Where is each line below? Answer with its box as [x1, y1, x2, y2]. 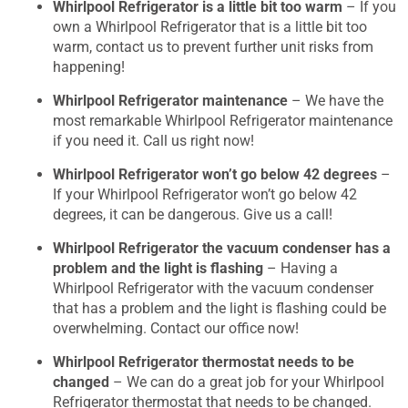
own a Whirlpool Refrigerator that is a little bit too [53, 17, 367, 36]
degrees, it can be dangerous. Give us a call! [53, 205, 332, 223]
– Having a [263, 259, 338, 277]
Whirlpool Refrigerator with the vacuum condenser [53, 279, 373, 297]
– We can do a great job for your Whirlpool [109, 372, 384, 391]
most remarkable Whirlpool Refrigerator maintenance [53, 111, 393, 129]
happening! [53, 57, 125, 76]
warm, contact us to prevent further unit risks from [53, 37, 373, 56]
